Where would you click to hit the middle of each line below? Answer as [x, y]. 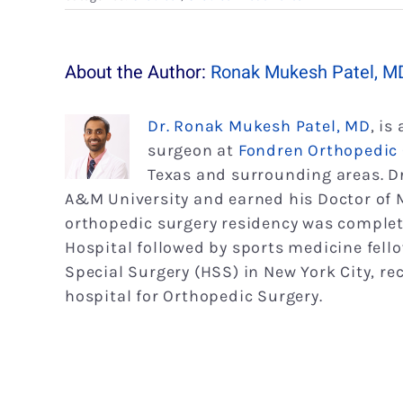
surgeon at [193, 150]
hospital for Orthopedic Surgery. [194, 296]
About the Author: [138, 72]
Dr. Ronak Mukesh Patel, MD [259, 125]
